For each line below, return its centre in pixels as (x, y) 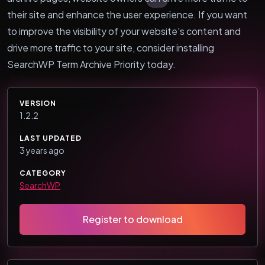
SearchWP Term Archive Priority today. (91, 64)
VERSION (38, 103)
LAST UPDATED (51, 138)
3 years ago (42, 150)
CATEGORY (43, 173)
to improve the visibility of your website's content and (124, 31)
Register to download (132, 219)
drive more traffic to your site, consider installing (111, 47)
